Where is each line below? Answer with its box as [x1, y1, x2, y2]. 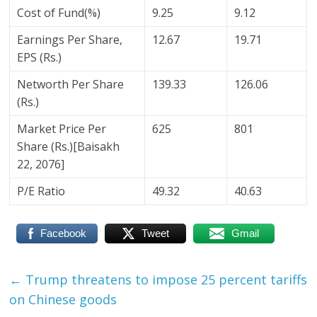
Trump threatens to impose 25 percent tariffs [22, 271, 308, 289]
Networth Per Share [17, 76, 125, 93]
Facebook [40, 227, 86, 240]
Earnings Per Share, [17, 32, 123, 48]
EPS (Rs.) [17, 50, 62, 66]
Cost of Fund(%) [17, 5, 101, 21]
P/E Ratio [17, 183, 66, 200]
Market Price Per [17, 121, 107, 137]
